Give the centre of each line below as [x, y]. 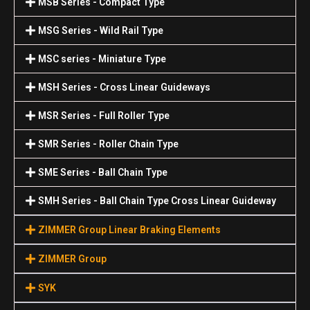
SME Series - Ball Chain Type [103, 172]
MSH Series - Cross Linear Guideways [125, 87]
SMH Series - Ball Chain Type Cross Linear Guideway [157, 201]
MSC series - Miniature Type [102, 59]
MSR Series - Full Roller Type [104, 116]
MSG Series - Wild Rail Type [101, 30]
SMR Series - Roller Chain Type [109, 144]
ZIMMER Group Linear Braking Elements [130, 230]
